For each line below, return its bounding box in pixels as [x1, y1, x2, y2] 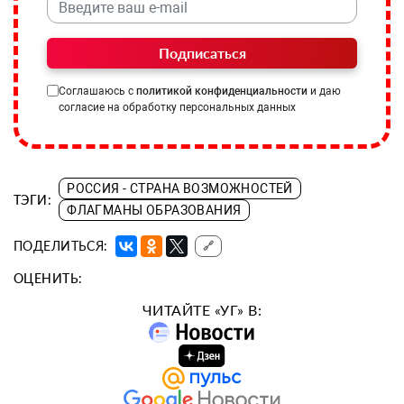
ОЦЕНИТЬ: [14, 271, 83, 287]
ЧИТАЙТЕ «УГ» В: [142, 301, 262, 319]
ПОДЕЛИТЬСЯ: [14, 238, 108, 254]
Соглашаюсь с [59, 85, 136, 98]
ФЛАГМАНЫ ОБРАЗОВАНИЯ [67, 203, 242, 218]
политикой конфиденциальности [136, 85, 308, 98]
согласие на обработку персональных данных [59, 101, 296, 115]
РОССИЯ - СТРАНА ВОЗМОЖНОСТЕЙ [67, 181, 293, 197]
